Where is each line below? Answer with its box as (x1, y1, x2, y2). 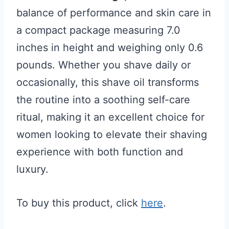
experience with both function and (16, 146, 183, 158)
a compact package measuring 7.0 (16, 24, 180, 36)
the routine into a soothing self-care (16, 94, 190, 106)
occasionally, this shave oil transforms (16, 76, 199, 88)
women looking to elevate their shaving (16, 128, 207, 141)
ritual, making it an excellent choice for (16, 111, 204, 123)
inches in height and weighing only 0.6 (16, 41, 203, 54)
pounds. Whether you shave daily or (16, 59, 191, 71)
